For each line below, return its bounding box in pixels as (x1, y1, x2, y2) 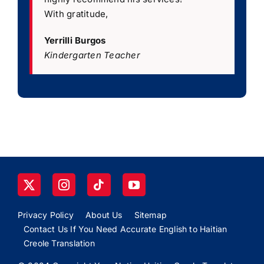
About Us (85, 209, 123, 220)
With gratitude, (44, 8, 108, 19)
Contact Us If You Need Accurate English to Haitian (23, 223, 227, 234)
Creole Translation (23, 237, 95, 248)
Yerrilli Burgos (44, 34, 106, 46)
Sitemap (134, 209, 167, 220)
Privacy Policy (17, 209, 74, 220)
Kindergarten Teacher (44, 49, 140, 61)
